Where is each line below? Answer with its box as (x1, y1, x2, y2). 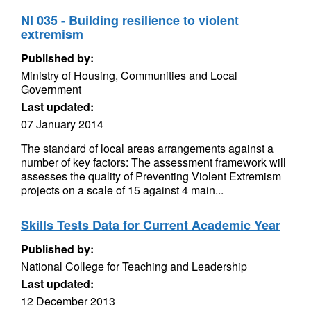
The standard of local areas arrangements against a (21, 140, 274, 156)
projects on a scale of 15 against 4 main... (21, 182, 224, 198)
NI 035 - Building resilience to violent (21, 11, 239, 29)
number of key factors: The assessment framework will (21, 154, 286, 170)
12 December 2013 (21, 293, 115, 309)
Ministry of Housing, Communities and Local (21, 67, 237, 83)
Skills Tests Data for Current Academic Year (21, 216, 280, 234)
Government (21, 81, 81, 97)
